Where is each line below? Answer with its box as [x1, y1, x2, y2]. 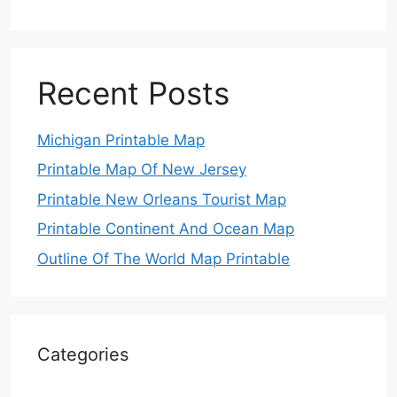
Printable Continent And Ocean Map [37, 220, 294, 237]
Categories [37, 343, 128, 365]
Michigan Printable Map [37, 130, 205, 149]
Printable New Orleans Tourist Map [37, 190, 286, 208]
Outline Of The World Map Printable [37, 249, 290, 268]
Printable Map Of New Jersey [37, 160, 246, 178]
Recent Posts [37, 74, 230, 112]
